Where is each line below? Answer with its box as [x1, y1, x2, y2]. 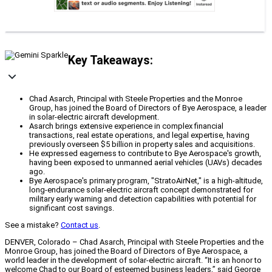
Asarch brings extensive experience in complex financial [29, 121, 223, 131]
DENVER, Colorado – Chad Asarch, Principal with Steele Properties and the [5, 237, 263, 247]
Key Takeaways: [68, 53, 153, 67]
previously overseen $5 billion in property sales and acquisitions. [29, 140, 255, 149]
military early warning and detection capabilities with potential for [29, 194, 256, 204]
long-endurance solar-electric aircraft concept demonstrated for [29, 185, 253, 195]
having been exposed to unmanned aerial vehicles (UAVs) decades [29, 158, 262, 168]
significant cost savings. [29, 203, 114, 213]
